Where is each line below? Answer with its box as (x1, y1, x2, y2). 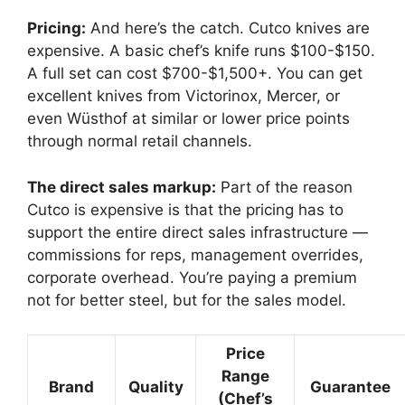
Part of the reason (216, 177, 353, 196)
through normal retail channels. (27, 132, 252, 151)
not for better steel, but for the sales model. (27, 290, 346, 309)
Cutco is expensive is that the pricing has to (27, 200, 344, 219)
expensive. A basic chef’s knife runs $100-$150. (27, 42, 375, 61)
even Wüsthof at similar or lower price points (27, 109, 350, 128)
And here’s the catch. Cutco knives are (86, 19, 370, 38)
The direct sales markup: (27, 177, 216, 196)
